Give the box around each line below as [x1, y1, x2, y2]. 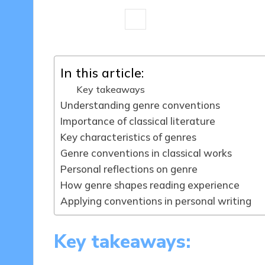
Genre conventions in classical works [60, 147, 232, 160]
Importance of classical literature [60, 115, 215, 128]
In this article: [60, 64, 144, 81]
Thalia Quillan [150, 14, 205, 25]
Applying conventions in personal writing [60, 195, 251, 208]
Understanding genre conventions [60, 99, 220, 112]
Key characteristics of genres [60, 131, 196, 144]
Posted [125, 18, 155, 30]
